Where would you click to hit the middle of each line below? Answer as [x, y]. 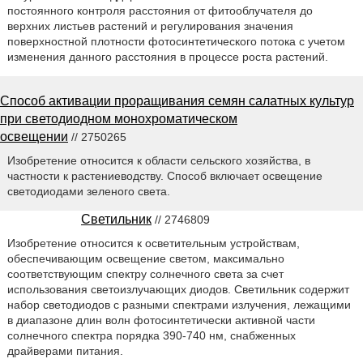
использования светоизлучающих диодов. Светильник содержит [178, 289]
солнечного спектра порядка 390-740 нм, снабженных [151, 335]
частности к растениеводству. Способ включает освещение [164, 175]
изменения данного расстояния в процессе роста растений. [167, 56]
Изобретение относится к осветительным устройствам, [153, 243]
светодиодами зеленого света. [88, 191]
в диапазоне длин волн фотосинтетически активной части [161, 320]
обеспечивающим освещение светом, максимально [145, 258]
